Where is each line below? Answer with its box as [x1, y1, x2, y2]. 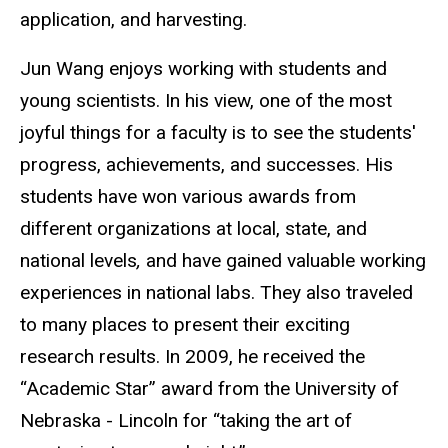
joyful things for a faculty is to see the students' [20, 120, 416, 144]
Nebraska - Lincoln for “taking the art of [20, 408, 352, 432]
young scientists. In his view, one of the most [20, 88, 392, 112]
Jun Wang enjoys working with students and [20, 56, 387, 80]
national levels [20, 248, 137, 272]
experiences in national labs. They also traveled [20, 280, 413, 304]
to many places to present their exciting [20, 312, 350, 336]
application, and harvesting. [20, 7, 247, 31]
